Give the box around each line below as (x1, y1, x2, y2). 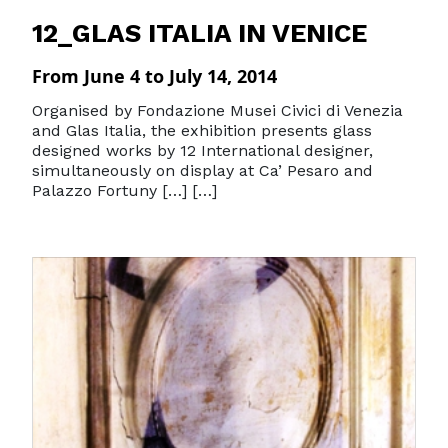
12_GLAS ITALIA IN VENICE (32, 18, 367, 48)
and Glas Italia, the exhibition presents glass (32, 121, 372, 140)
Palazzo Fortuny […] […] (32, 181, 217, 200)
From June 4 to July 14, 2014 (32, 64, 277, 88)
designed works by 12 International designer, (32, 141, 373, 160)
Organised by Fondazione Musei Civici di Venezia (32, 101, 403, 120)
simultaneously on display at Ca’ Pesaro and (32, 161, 373, 180)
